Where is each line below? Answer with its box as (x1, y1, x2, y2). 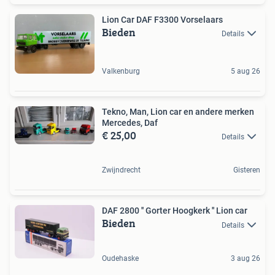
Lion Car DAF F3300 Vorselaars (102, 14, 223, 25)
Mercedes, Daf (102, 117, 158, 128)
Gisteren (233, 166, 260, 175)
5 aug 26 (231, 66, 260, 76)
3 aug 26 (231, 254, 260, 263)
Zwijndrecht (102, 166, 141, 175)
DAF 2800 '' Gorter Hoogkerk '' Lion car (216, 206, 247, 216)
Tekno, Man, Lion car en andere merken (102, 106, 254, 117)
